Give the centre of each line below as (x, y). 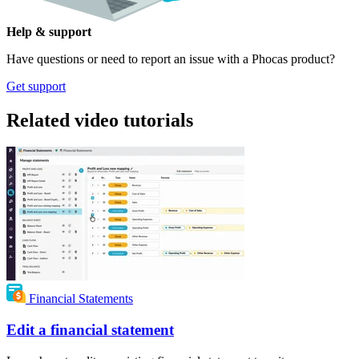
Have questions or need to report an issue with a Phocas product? (171, 58)
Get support (36, 86)
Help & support (49, 31)
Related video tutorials (100, 120)
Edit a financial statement (90, 330)
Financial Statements (81, 299)
